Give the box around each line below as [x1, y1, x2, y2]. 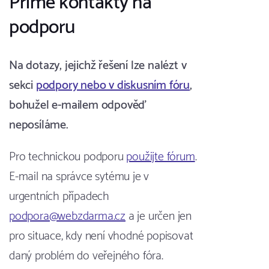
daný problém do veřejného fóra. [9, 246, 163, 267]
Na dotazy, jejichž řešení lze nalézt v [9, 56, 187, 76]
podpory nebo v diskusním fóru [35, 76, 190, 96]
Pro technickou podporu [9, 147, 127, 168]
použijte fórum [126, 147, 195, 168]
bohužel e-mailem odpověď [9, 95, 147, 116]
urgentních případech [9, 187, 110, 207]
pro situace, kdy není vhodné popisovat [9, 226, 193, 247]
